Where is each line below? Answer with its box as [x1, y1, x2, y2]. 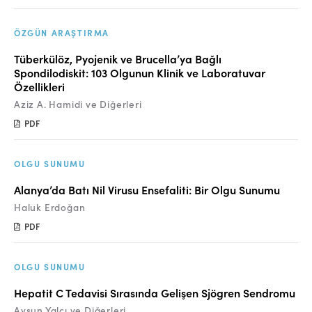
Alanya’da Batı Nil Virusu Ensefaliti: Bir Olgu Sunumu [14, 182, 280, 197]
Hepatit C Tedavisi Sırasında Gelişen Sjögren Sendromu [14, 285, 295, 300]
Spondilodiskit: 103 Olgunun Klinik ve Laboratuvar [14, 65, 265, 80]
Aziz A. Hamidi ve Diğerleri [14, 97, 142, 111]
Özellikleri [14, 79, 65, 94]
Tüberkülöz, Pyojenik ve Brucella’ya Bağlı [14, 51, 221, 66]
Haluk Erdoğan [14, 201, 86, 214]
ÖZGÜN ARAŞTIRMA [14, 26, 109, 38]
